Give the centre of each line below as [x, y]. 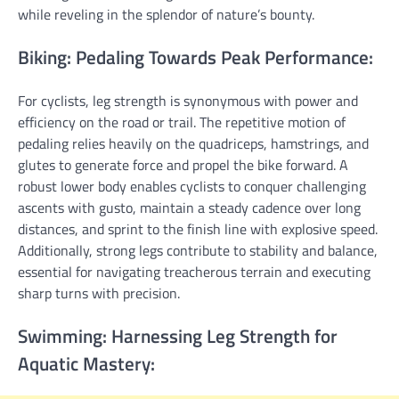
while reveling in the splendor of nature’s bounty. [166, 15]
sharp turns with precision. [99, 293]
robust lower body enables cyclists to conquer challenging [192, 186]
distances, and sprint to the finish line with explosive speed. [198, 228]
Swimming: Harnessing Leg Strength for [178, 335]
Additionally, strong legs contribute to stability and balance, [198, 250]
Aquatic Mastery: [86, 363]
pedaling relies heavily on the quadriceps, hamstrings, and [193, 143]
